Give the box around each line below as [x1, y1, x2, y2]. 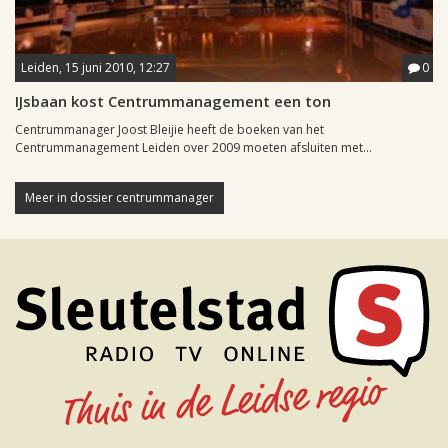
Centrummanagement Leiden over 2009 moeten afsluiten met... [15, 139, 372, 157]
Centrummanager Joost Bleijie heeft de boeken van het [15, 121, 324, 139]
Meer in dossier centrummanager [25, 189, 214, 207]
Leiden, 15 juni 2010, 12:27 [21, 59, 170, 77]
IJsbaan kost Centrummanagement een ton [15, 91, 331, 112]
